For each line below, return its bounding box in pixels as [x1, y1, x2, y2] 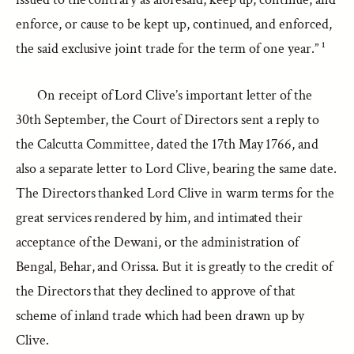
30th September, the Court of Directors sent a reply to [16, 111, 320, 129]
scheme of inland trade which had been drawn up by [16, 307, 305, 325]
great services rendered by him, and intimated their [16, 209, 303, 227]
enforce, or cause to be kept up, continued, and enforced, [16, 15, 332, 33]
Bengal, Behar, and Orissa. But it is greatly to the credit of [16, 258, 333, 276]
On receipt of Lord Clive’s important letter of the [37, 86, 313, 104]
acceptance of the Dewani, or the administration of [16, 233, 299, 251]
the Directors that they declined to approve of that [16, 282, 296, 300]
